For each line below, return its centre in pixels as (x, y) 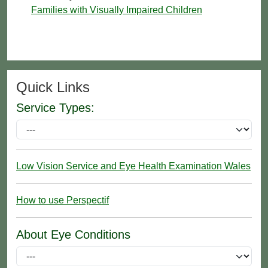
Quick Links (53, 87)
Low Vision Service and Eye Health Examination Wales (133, 166)
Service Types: (55, 107)
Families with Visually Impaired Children (117, 10)
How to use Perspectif (63, 200)
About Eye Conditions (73, 234)
